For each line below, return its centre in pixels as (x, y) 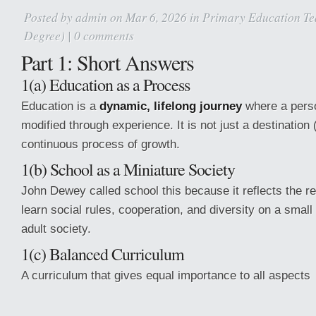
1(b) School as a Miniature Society (128, 169)
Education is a (60, 106)
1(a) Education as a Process (105, 85)
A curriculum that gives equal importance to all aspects (166, 275)
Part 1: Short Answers (108, 62)
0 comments (104, 35)
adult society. (56, 229)
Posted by (50, 17)
